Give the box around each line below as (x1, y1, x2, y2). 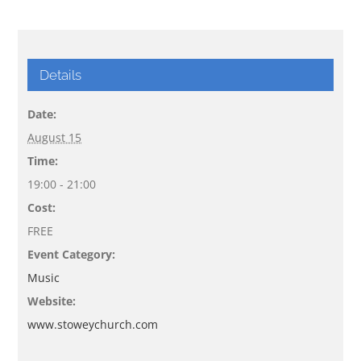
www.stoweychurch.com (27, 317, 159, 333)
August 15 (27, 130, 82, 146)
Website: (27, 293, 77, 309)
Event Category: (27, 247, 116, 263)
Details (39, 67, 82, 84)
